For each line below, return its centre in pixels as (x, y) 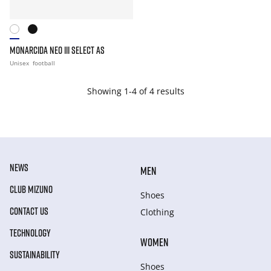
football (44, 63)
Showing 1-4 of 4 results (135, 91)
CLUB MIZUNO (31, 189)
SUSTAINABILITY (35, 255)
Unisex (20, 63)
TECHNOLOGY (30, 233)
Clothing (157, 212)
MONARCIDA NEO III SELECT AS (57, 50)
